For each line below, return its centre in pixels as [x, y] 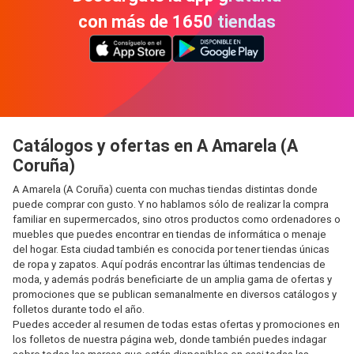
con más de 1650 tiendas [177, 21]
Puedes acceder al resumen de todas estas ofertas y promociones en [176, 324]
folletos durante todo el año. [79, 309]
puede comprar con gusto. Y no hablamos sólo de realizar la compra [171, 204]
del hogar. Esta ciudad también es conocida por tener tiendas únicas [171, 249]
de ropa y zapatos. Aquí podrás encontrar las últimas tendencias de [169, 264]
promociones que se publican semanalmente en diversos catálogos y [175, 294]
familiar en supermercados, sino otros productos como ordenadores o [177, 219]
